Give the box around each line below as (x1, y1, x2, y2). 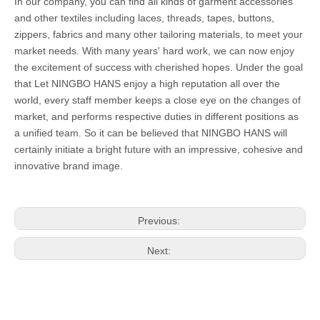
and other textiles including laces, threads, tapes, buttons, (14, 12, 274, 24)
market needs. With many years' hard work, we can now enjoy (14, 45, 294, 56)
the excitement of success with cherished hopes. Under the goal (14, 61, 303, 73)
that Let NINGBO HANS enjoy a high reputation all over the (14, 78, 280, 89)
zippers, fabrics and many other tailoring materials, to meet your (14, 29, 303, 40)
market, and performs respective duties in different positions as (14, 111, 299, 122)
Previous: (137, 215, 183, 226)
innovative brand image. (14, 160, 123, 171)
